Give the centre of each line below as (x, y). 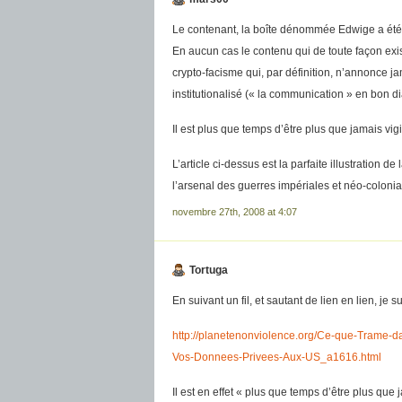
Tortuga (209, 270)
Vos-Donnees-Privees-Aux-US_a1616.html (277, 357)
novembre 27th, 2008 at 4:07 (235, 212)
